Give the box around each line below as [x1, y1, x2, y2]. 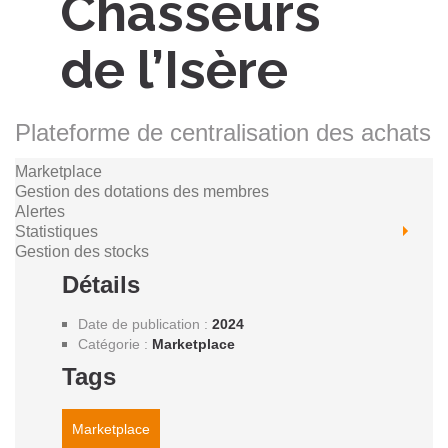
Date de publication [78, 316, 200, 332]
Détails [62, 271, 140, 298]
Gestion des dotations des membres [15, 183, 269, 200]
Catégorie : [78, 336, 148, 352]
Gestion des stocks [15, 243, 149, 260]
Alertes [15, 203, 65, 220]
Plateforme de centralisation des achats [15, 119, 431, 146]
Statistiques [15, 223, 98, 240]
